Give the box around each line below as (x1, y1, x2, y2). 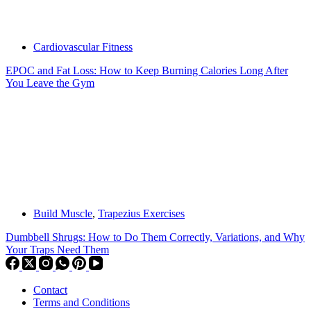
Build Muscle (33, 208, 92, 220)
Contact (33, 284, 67, 296)
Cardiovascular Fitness (33, 41, 133, 53)
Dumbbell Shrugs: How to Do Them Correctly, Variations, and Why (6, 231, 305, 244)
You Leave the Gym (6, 77, 94, 90)
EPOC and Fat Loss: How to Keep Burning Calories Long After (6, 65, 288, 77)
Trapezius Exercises (98, 208, 185, 220)
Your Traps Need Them (6, 244, 109, 256)
